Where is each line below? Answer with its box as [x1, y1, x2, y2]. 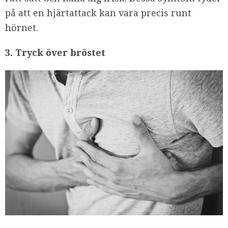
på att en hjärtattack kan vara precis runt [5, 8, 191, 18]
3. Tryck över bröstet [5, 47, 105, 58]
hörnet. [5, 22, 38, 33]
